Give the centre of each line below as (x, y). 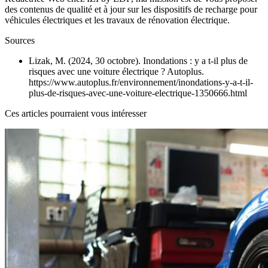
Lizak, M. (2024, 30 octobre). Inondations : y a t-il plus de (138, 61)
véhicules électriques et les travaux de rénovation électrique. (117, 20)
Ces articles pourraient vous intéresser (76, 114)
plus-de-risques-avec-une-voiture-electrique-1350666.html (138, 93)
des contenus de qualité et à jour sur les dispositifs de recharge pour (131, 10)
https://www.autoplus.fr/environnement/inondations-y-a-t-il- (141, 83)
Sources (20, 41)
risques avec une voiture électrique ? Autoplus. (116, 72)
